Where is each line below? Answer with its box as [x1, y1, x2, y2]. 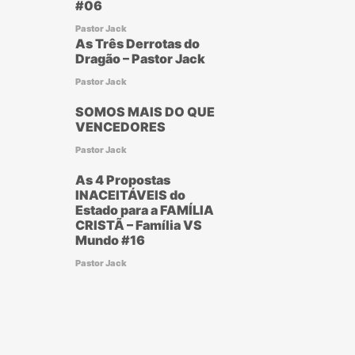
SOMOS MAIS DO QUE [74, 104, 215, 120]
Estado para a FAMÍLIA [74, 202, 214, 218]
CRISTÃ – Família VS [74, 217, 202, 233]
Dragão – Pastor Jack [74, 51, 205, 67]
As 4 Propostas [74, 172, 170, 188]
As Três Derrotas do [74, 36, 200, 52]
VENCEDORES [74, 119, 166, 135]
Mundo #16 [74, 232, 145, 248]
